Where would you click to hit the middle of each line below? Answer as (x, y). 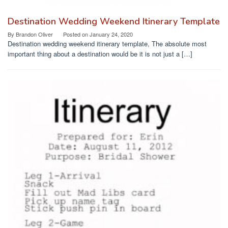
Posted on (76, 34)
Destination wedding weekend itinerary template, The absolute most (107, 44)
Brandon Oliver (34, 34)
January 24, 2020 (111, 34)
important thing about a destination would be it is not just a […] (100, 54)
